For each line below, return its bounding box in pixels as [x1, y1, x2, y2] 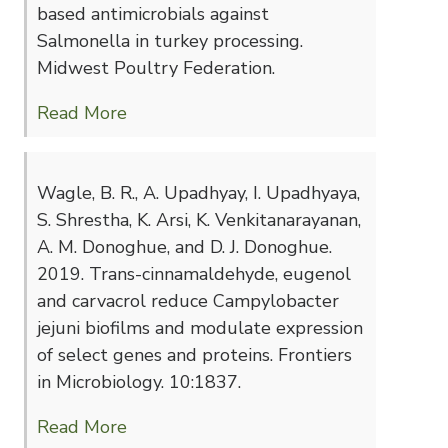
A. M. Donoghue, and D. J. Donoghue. [37, 235, 332, 259]
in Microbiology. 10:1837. [37, 370, 241, 394]
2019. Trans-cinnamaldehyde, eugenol [37, 262, 351, 286]
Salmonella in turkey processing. [37, 29, 303, 53]
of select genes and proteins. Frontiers [37, 343, 352, 367]
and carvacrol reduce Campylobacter [37, 289, 339, 313]
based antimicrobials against [37, 2, 269, 26]
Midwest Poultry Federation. [37, 56, 275, 80]
